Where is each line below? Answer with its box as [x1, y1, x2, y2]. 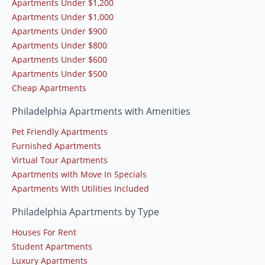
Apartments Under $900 [12, 25, 107, 37]
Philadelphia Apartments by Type [12, 205, 159, 218]
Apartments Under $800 [12, 39, 107, 51]
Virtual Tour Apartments [12, 154, 108, 166]
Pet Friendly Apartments [12, 125, 108, 137]
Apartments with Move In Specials [12, 168, 147, 180]
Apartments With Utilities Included [12, 182, 149, 194]
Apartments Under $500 [12, 67, 107, 79]
